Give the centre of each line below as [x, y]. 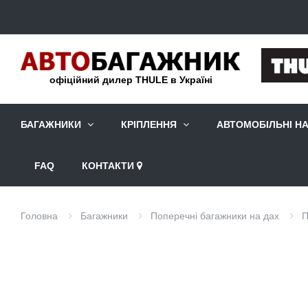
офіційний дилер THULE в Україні [131, 80]
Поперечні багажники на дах [215, 216]
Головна [39, 216]
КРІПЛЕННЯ [149, 125]
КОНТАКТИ [108, 166]
